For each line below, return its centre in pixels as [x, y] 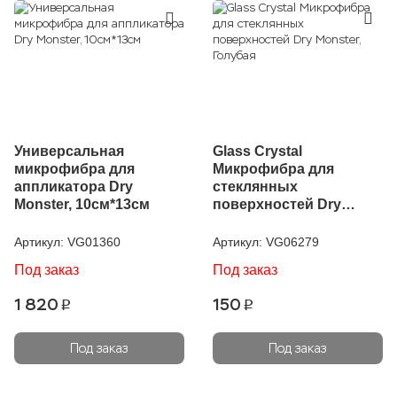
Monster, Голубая [272, 222]
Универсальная [69, 151]
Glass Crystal [257, 151]
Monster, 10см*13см [82, 204]
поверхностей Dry [277, 204]
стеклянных [255, 187]
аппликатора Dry [74, 187]
